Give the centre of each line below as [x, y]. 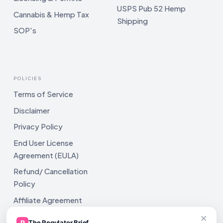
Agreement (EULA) [46, 155]
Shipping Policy [41, 216]
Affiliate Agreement [48, 200]
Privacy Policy [38, 126]
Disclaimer [32, 110]
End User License [43, 142]
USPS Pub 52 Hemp [151, 8]
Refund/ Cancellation [51, 171]
